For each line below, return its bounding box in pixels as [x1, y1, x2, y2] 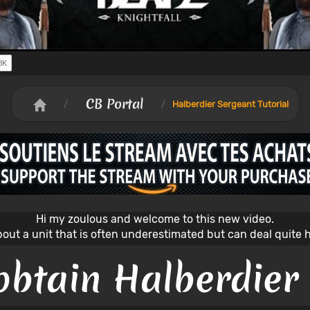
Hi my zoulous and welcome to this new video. [35, 212, 274, 226]
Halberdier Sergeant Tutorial [172, 98, 289, 109]
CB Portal [85, 95, 143, 113]
